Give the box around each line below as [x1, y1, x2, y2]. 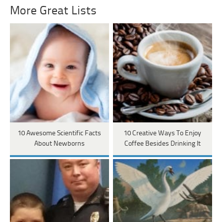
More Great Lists [10, 5, 97, 17]
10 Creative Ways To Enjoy [123, 129, 201, 137]
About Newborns [34, 140, 85, 148]
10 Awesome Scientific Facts [17, 129, 101, 137]
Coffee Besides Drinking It [124, 140, 201, 148]
